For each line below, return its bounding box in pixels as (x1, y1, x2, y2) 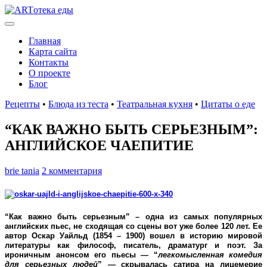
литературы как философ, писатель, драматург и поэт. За (5, 241, 262, 250)
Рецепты (5, 99, 40, 109)
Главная (29, 36, 61, 46)
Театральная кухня (117, 99, 193, 109)
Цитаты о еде (201, 99, 255, 109)
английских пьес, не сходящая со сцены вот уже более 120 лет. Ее (5, 222, 262, 231)
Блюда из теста (48, 99, 108, 109)
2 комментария (42, 165, 102, 176)
